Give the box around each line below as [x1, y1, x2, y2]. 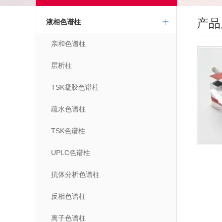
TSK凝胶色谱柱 [51, 83, 99, 91]
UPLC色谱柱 [51, 149, 90, 157]
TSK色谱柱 [51, 127, 85, 135]
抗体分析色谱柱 [51, 170, 100, 178]
